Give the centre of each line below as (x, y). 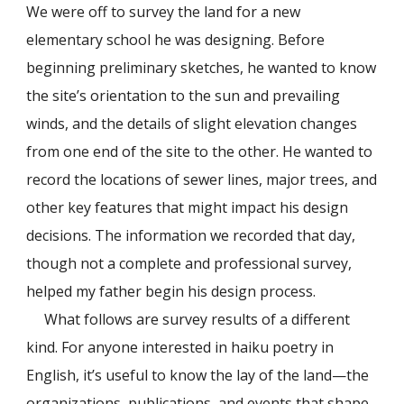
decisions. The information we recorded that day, (191, 235)
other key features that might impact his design (188, 207)
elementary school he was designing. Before (176, 40)
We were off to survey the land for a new (164, 12)
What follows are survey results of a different (197, 319)
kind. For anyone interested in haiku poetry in (180, 347)
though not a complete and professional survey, (189, 263)
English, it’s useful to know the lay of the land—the (198, 375)
